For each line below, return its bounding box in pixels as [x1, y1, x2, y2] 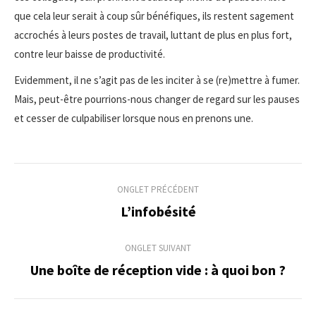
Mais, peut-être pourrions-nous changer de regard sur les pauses [14, 92, 300, 106]
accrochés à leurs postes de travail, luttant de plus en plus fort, [14, 28, 292, 42]
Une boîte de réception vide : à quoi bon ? [30, 260, 286, 279]
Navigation [13, 162, 126, 193]
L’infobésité [120, 202, 196, 220]
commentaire [13, 224, 151, 255]
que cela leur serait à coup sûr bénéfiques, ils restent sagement [14, 8, 294, 23]
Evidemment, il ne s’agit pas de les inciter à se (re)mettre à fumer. [14, 73, 300, 87]
